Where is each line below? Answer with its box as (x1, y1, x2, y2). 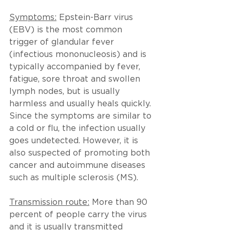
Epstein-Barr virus (59, 13, 136, 22)
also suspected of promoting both (9, 149, 152, 157)
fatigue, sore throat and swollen (9, 75, 143, 83)
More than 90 (92, 198, 150, 206)
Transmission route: (9, 198, 89, 206)
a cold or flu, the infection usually (9, 124, 148, 132)
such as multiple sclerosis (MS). (9, 174, 138, 182)
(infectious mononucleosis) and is (9, 50, 149, 59)
